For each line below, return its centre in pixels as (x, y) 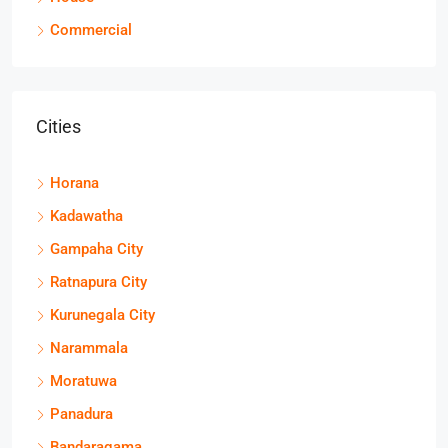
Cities (58, 126)
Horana (74, 183)
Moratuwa (83, 381)
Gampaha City (96, 249)
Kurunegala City (102, 315)
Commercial (91, 30)
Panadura (81, 414)
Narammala (89, 348)
